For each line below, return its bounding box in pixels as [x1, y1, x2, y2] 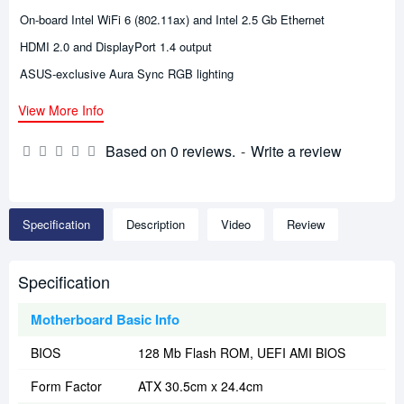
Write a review [251, 141, 342, 162]
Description [126, 216, 185, 234]
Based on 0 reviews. [106, 141, 235, 162]
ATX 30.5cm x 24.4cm [138, 377, 263, 396]
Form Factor [31, 377, 102, 396]
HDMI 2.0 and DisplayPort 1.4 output [20, 38, 212, 55]
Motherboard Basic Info [31, 309, 179, 330]
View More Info [18, 101, 104, 120]
